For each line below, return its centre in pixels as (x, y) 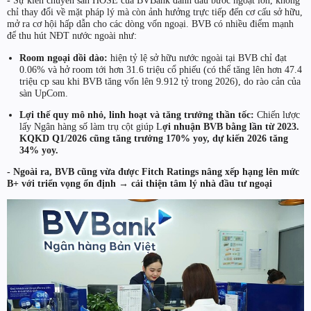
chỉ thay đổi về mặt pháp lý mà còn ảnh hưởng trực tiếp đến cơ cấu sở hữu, (155, 12)
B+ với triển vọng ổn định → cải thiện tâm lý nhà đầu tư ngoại (140, 184)
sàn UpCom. (43, 93)
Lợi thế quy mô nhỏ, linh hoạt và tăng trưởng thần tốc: (136, 114)
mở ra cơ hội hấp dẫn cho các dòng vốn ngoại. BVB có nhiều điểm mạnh (150, 24)
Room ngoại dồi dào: (63, 57)
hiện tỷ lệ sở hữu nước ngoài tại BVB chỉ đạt (197, 57)
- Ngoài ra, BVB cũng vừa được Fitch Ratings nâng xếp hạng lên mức (153, 172)
